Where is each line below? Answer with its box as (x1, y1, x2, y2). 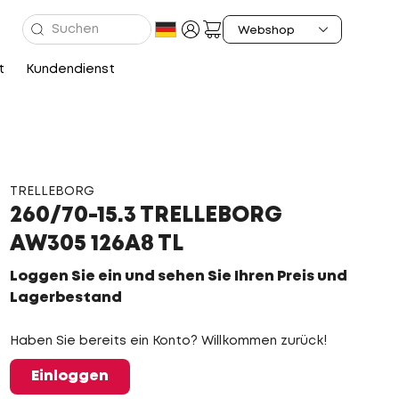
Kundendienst (25, 64, 115, 75)
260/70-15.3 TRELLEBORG (9, 207, 282, 225)
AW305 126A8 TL (9, 235, 183, 254)
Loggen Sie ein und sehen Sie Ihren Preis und (9, 270, 347, 283)
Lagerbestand (9, 291, 122, 305)
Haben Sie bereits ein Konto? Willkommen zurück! (9, 336, 327, 346)
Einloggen (30, 370, 109, 383)
